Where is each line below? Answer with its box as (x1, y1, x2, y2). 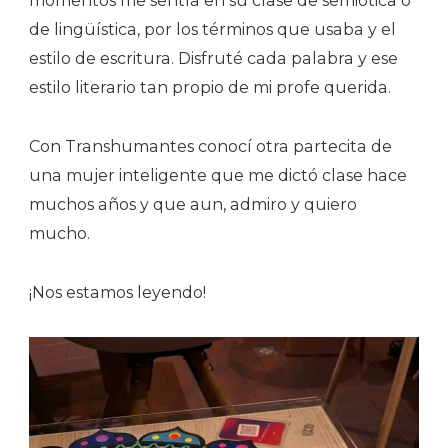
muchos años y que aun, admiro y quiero (29, 195, 357, 215)
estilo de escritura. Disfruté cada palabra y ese (29, 49, 398, 69)
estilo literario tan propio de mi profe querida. (29, 78, 391, 98)
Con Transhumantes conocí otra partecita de (29, 137, 392, 157)
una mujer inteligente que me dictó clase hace (29, 166, 407, 186)
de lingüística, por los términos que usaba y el (29, 20, 396, 40)
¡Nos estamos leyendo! (29, 283, 206, 303)
